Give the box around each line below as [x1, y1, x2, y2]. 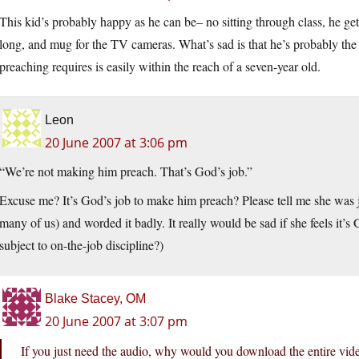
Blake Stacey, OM [45, 292, 146, 306]
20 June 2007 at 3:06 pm [45, 134, 188, 152]
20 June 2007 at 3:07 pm [45, 313, 188, 331]
